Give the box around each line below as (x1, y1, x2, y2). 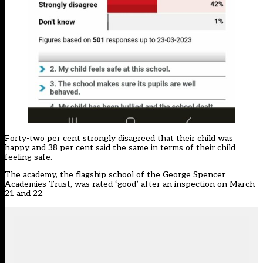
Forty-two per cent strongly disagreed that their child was (5, 133, 233, 143)
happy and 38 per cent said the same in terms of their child (5, 142, 235, 153)
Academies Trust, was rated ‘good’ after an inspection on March (5, 178, 255, 189)
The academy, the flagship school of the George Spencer (5, 169, 225, 180)
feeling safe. (5, 151, 55, 162)
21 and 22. (5, 188, 46, 198)
